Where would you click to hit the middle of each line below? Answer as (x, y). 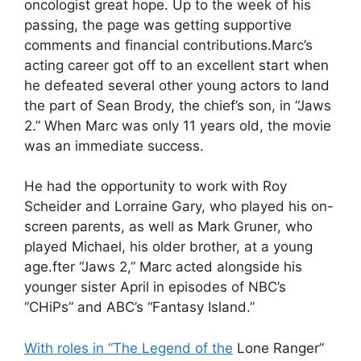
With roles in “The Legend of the (129, 348)
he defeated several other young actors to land (177, 85)
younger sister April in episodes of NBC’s (155, 287)
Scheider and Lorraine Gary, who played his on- (179, 206)
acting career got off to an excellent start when (176, 65)
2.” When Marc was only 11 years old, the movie (178, 125)
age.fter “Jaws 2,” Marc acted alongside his (163, 267)
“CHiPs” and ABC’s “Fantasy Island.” (139, 307)
